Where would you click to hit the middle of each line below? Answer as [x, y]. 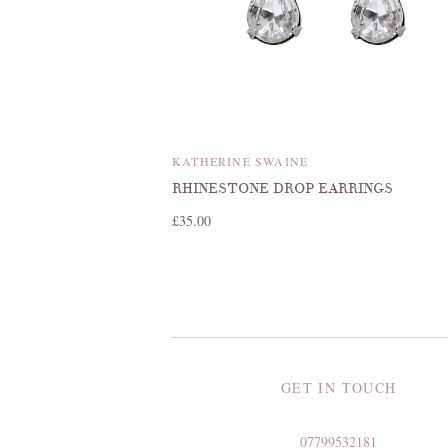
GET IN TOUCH [338, 388]
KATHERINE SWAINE [240, 161]
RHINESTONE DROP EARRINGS [282, 189]
